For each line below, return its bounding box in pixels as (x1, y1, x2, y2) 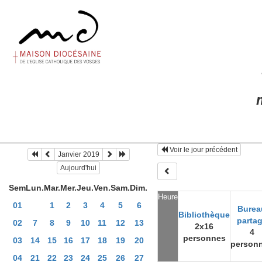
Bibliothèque (178, 210, 230, 219)
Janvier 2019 (57, 150, 99, 159)
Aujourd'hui (60, 163, 97, 172)
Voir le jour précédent (169, 146, 237, 154)
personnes (182, 233, 226, 243)
